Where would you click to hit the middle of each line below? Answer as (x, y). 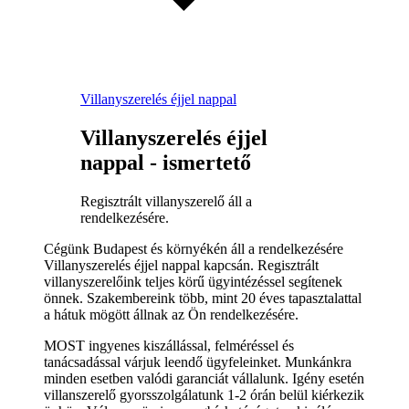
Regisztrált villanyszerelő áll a (166, 201)
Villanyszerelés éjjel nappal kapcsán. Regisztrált (181, 265)
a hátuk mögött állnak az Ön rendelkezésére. (171, 314)
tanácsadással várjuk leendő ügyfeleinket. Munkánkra (198, 362)
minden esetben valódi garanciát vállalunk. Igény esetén (204, 378)
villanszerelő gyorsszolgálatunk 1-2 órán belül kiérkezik (204, 394)
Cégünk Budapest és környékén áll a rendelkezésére (194, 248)
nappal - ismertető (166, 162)
